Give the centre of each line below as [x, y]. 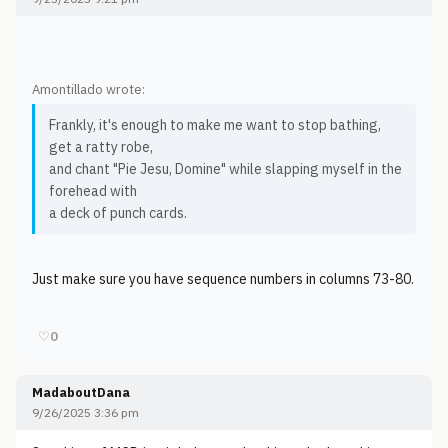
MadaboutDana [81, 392]
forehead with [93, 191]
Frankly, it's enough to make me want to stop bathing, [215, 125]
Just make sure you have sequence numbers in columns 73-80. [223, 279]
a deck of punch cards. [118, 213]
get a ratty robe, [101, 147]
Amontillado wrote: [88, 89]
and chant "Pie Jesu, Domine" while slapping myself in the [225, 169]
